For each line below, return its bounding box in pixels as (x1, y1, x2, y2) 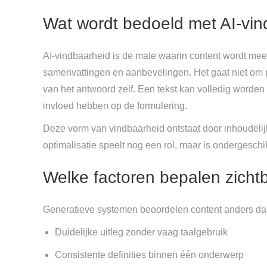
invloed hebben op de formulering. (43, 100, 187, 111)
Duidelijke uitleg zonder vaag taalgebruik (55, 226, 228, 237)
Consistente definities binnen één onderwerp (55, 249, 244, 260)
